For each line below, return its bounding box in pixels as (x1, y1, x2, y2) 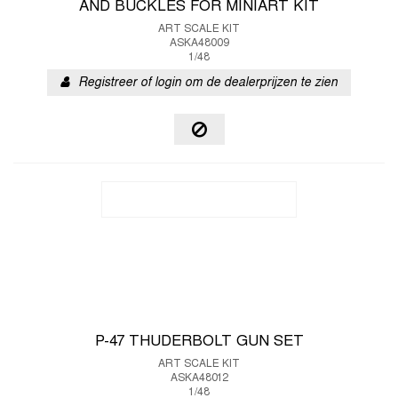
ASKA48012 (170, 373, 228, 384)
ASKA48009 (169, 38, 229, 49)
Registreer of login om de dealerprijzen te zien (78, 77, 338, 89)
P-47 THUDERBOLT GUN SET (94, 335, 304, 349)
